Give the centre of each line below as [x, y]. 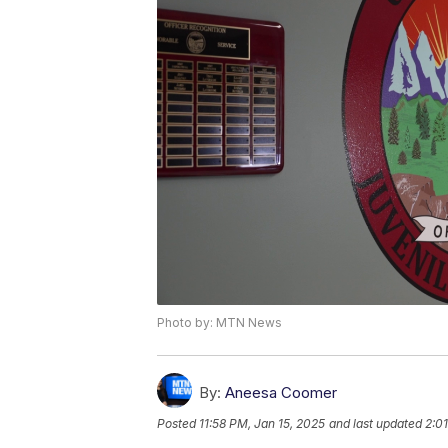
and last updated [375, 424]
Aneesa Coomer [281, 393]
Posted [178, 424]
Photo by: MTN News [219, 323]
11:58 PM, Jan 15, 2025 [262, 424]
